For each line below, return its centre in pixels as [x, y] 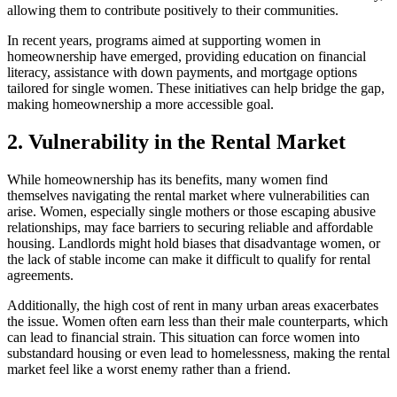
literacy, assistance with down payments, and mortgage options [182, 73]
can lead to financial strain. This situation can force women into [183, 338]
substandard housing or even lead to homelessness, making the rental [198, 354]
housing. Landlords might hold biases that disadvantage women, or [194, 244]
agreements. [40, 276]
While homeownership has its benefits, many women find [167, 180]
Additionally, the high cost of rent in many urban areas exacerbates [193, 306]
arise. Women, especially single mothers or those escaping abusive [191, 212]
